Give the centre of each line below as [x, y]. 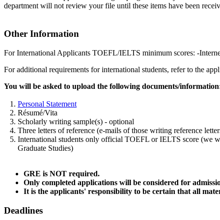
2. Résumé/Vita [31, 112]
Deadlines [23, 210]
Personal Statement [47, 104]
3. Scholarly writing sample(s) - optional [69, 121]
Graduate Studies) [39, 148]
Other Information [41, 34]
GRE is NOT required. [62, 173]
